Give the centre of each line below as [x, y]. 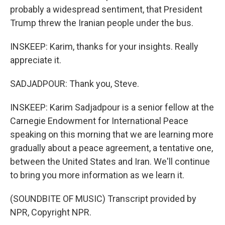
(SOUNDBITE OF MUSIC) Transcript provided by [103, 199]
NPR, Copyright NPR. [51, 212]
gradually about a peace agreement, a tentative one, [111, 148]
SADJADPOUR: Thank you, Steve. [75, 84]
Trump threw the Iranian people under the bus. [102, 23]
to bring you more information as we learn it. [97, 175]
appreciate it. [36, 60]
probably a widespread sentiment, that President [106, 9]
